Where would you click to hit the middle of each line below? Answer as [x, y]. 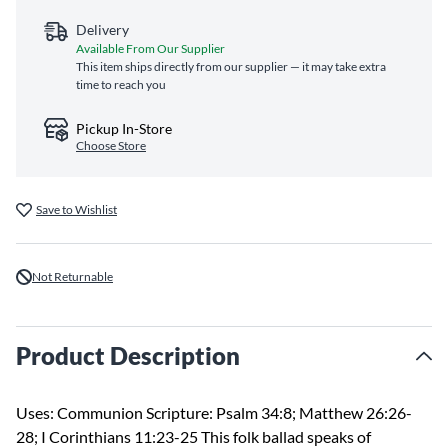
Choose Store [111, 145]
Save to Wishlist [76, 209]
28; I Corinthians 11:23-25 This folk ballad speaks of [193, 436]
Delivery [102, 29]
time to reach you [121, 84]
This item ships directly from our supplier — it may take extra [231, 66]
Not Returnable [72, 276]
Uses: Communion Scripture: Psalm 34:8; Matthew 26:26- [214, 412]
